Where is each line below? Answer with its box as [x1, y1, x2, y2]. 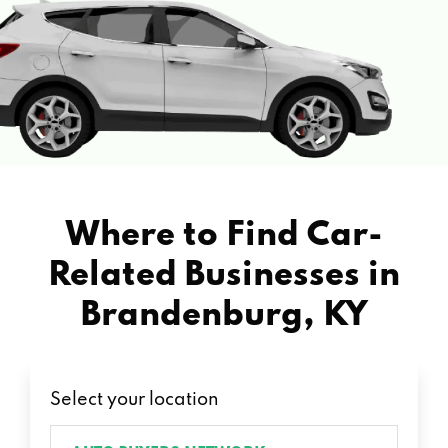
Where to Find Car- [65, 218, 383, 253]
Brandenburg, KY [80, 298, 368, 333]
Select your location [50, 390, 219, 409]
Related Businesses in [48, 258, 400, 293]
